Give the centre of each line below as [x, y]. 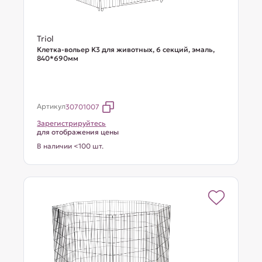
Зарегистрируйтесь [72, 123]
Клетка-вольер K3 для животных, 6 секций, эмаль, [126, 49]
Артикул [51, 106]
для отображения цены [78, 132]
